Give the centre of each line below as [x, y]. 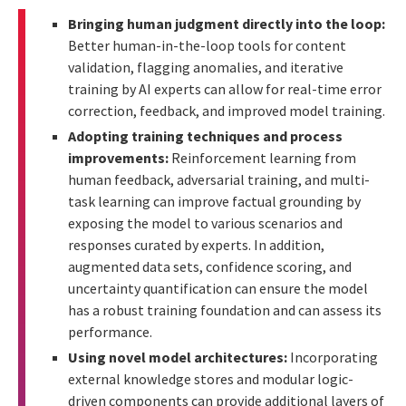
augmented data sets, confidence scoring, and [210, 266]
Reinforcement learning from [262, 157]
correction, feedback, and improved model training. [227, 110]
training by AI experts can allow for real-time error [225, 88]
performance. [110, 331]
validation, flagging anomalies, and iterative [206, 67]
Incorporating [333, 357]
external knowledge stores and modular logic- [211, 378]
